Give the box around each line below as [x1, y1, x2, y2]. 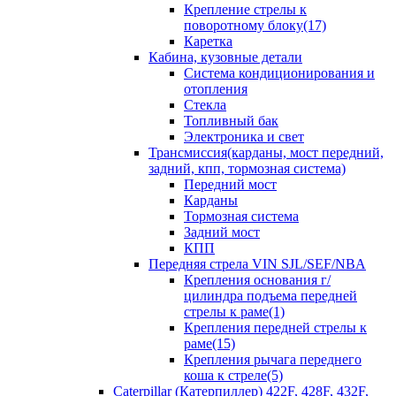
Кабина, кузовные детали [148, 49, 302, 65]
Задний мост [184, 225, 260, 240]
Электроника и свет [184, 129, 304, 144]
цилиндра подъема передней [184, 288, 357, 303]
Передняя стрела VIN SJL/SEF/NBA [148, 256, 366, 271]
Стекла [184, 97, 226, 112]
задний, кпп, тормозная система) [148, 161, 346, 176]
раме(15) [184, 336, 235, 351]
